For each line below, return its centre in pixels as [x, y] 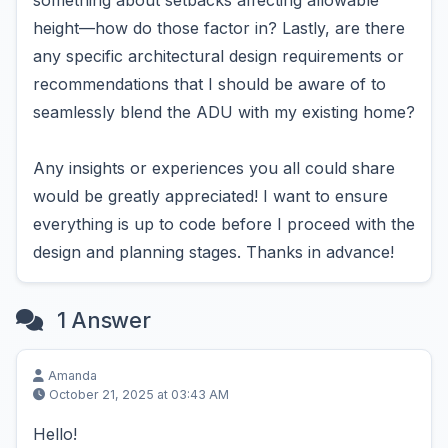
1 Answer [100, 320]
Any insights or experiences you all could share [214, 168]
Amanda [72, 375]
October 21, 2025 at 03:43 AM [139, 394]
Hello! [55, 434]
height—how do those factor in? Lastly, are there [219, 28]
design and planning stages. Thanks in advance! [213, 252]
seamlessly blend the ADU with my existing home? [224, 112]
